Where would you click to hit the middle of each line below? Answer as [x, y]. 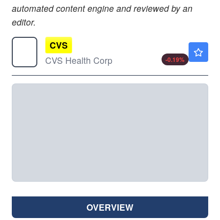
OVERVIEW [110, 207]
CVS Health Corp [79, 60]
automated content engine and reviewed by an [102, 8]
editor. [24, 22]
